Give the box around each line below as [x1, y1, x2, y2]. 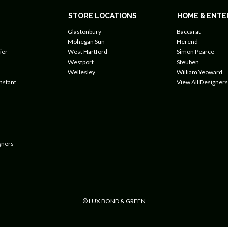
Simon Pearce [176, 48, 214, 55]
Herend [176, 38, 198, 45]
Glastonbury [67, 27, 101, 35]
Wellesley [67, 68, 95, 76]
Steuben [176, 58, 199, 66]
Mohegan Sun [67, 38, 105, 45]
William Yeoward [176, 68, 222, 76]
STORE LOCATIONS [68, 12, 137, 20]
